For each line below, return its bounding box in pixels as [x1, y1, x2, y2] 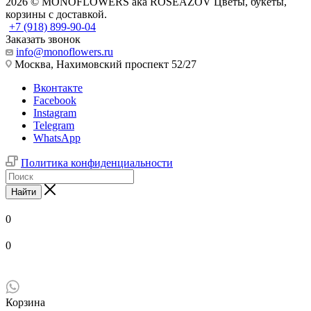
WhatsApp [33, 131, 81, 144]
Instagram [33, 106, 76, 119]
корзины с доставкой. [6, 8, 107, 20]
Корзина [6, 296, 45, 308]
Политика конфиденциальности [21, 156, 173, 169]
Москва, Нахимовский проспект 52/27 [12, 58, 196, 70]
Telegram [33, 119, 74, 131]
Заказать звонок [6, 33, 81, 45]
